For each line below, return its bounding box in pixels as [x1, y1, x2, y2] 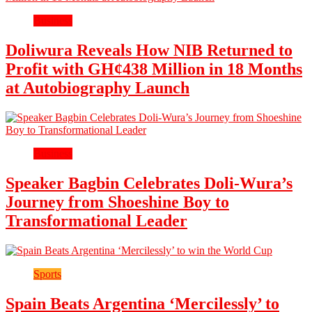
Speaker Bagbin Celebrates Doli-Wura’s [6, 173, 292, 192]
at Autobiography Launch [6, 78, 189, 97]
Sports [33, 267, 61, 280]
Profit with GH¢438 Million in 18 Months [6, 59, 302, 78]
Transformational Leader [6, 211, 187, 230]
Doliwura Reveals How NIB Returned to [6, 40, 292, 59]
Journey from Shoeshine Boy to [6, 192, 229, 211]
